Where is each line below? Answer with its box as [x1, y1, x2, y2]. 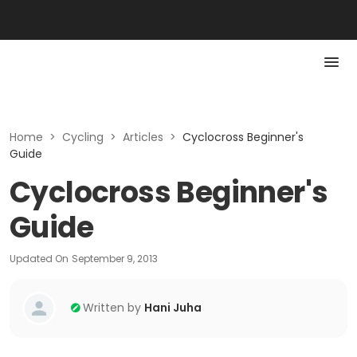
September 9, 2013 [72, 252, 158, 265]
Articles [123, 129, 163, 145]
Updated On [10, 252, 69, 265]
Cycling [62, 129, 104, 145]
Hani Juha [144, 300, 202, 316]
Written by [83, 300, 141, 316]
